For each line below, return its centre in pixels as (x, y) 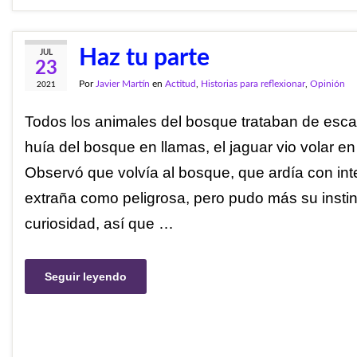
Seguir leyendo (86, 277)
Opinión (328, 83)
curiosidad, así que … (99, 223)
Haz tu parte (144, 58)
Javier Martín (123, 83)
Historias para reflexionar (253, 83)
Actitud (180, 83)
